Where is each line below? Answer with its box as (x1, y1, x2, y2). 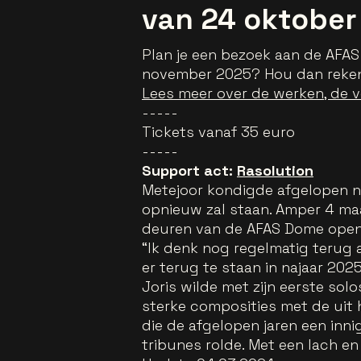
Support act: (142, 161, 237, 180)
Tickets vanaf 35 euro (142, 122, 295, 142)
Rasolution (237, 161, 313, 180)
